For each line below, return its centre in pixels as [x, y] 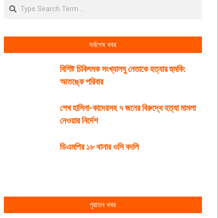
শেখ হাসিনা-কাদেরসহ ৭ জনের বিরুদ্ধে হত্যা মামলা [127, 108]
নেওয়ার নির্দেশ [79, 120]
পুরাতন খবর [103, 205]
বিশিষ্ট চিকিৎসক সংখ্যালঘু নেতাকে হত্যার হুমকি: [123, 69]
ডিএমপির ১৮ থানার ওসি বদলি [99, 147]
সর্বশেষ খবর [103, 45]
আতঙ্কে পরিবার [81, 82]
